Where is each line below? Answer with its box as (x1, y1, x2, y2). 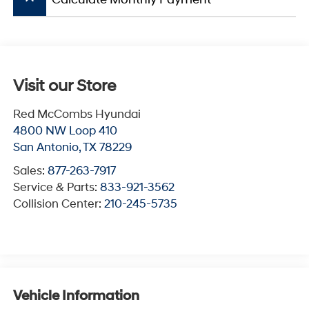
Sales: (12, 163, 48, 179)
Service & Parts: (12, 180, 100, 195)
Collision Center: (12, 197, 104, 212)
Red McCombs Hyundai (12, 107, 141, 122)
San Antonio (12, 140, 79, 155)
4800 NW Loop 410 (12, 123, 117, 139)
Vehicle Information (12, 287, 139, 304)
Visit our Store (12, 76, 116, 97)
